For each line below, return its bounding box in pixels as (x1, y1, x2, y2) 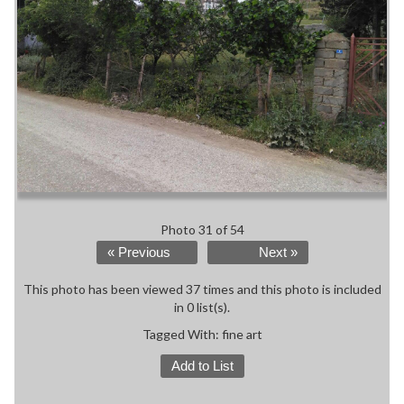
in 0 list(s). (174, 298, 230, 315)
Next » (258, 244, 298, 260)
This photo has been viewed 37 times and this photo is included (23, 280, 381, 297)
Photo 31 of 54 (160, 221, 244, 237)
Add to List (170, 358, 234, 373)
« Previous (106, 244, 170, 260)
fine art (221, 326, 262, 342)
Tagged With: (142, 326, 222, 342)
